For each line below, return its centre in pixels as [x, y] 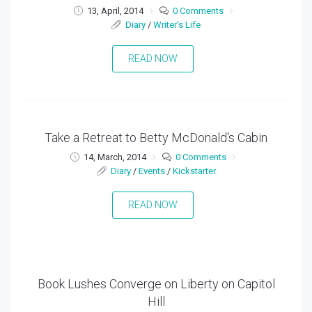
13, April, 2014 [115, 11]
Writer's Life [177, 25]
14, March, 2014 [115, 157]
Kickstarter [194, 171]
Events [151, 171]
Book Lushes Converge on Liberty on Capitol [156, 284]
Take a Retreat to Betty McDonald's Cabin [156, 138]
